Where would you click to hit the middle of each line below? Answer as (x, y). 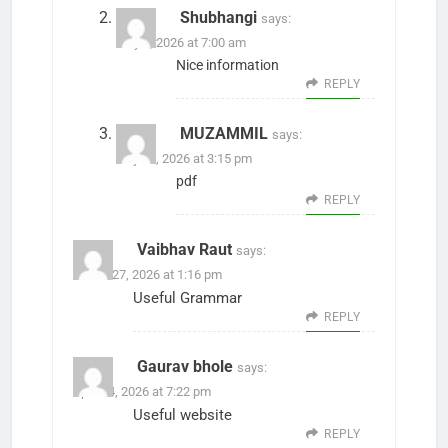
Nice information (228, 65)
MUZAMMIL (224, 133)
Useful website (182, 414)
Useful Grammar (187, 297)
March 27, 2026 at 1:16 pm (147, 274)
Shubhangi (219, 17)
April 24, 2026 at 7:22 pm (142, 391)
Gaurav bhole (185, 366)
